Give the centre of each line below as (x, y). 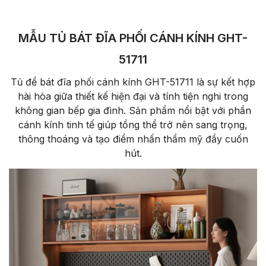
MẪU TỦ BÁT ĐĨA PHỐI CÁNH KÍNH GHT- (133, 38)
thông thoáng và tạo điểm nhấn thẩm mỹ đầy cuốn (133, 139)
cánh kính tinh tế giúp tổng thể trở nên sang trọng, (133, 125)
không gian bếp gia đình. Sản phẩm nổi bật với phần (133, 111)
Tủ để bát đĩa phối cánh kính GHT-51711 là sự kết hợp (133, 82)
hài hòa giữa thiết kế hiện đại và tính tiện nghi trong (133, 96)
